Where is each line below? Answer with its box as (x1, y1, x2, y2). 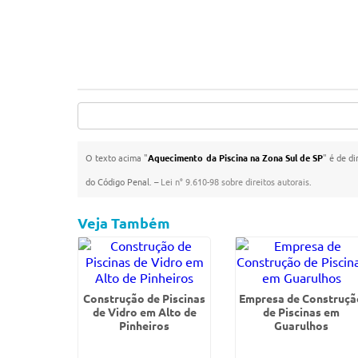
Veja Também (78, 213, 171, 232)
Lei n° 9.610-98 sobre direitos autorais (161, 175, 310, 188)
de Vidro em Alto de (92, 304, 197, 319)
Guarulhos (274, 318, 329, 332)
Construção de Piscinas (83, 291, 206, 305)
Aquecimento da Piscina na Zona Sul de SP (148, 151, 324, 164)
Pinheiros (119, 318, 170, 332)
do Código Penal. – (86, 175, 161, 188)
